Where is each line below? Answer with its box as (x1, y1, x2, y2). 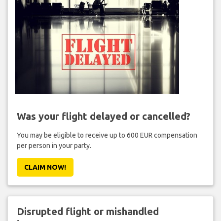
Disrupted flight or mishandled (16, 205, 159, 217)
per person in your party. (16, 141, 91, 149)
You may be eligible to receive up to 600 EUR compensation (16, 131, 197, 139)
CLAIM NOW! (24, 163, 66, 171)
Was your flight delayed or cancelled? (16, 110, 190, 122)
